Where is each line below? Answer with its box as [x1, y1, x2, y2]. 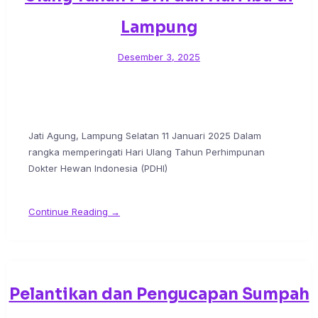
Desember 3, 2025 [118, 51, 200, 63]
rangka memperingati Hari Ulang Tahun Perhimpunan [28, 146, 265, 158]
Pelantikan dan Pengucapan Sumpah [9, 285, 309, 305]
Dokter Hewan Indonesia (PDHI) [28, 163, 168, 175]
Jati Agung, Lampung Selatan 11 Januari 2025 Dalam [28, 130, 261, 142]
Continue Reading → [28, 206, 120, 218]
